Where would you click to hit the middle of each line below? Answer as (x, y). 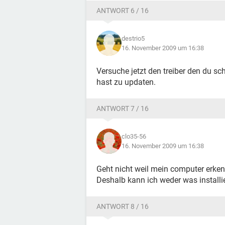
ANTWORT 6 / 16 (123, 11)
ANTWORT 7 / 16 (123, 108)
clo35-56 (134, 136)
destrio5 (133, 38)
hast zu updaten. (126, 82)
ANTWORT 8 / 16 (123, 206)
